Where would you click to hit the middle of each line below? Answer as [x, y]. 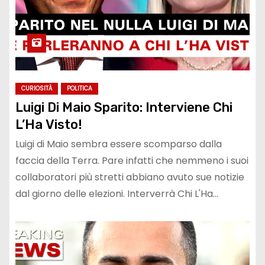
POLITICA [80, 89]
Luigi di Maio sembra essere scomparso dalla [119, 144]
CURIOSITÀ [37, 89]
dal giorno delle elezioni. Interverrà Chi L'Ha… [117, 194]
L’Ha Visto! [49, 125]
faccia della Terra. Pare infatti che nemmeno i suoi [132, 161]
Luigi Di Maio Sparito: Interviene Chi [124, 108]
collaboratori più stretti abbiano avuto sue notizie [130, 177]
